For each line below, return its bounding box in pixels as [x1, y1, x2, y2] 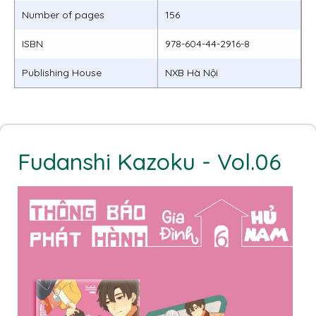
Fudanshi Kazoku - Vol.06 [18, 147, 281, 176]
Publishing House [22, 66, 102, 79]
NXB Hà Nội [165, 66, 218, 79]
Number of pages [22, 8, 104, 21]
